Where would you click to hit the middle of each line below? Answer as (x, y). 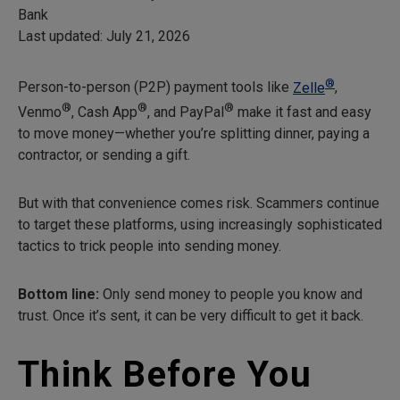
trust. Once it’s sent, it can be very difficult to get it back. (191, 316)
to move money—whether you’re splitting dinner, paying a (194, 133)
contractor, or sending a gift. (104, 155)
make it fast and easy (303, 112)
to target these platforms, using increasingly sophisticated (200, 225)
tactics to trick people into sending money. (150, 246)
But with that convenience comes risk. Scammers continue (199, 203)
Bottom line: (58, 294)
